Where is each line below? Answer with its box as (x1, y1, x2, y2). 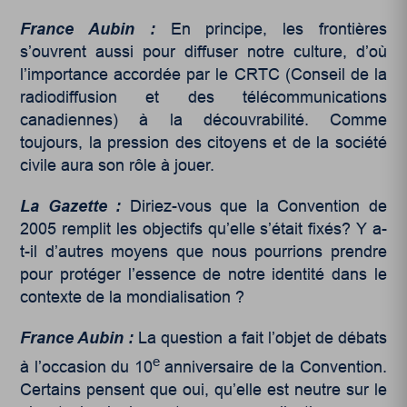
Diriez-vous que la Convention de (129, 197, 387, 216)
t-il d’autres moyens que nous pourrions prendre (20, 243, 387, 262)
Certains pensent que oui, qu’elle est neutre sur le (20, 381, 387, 400)
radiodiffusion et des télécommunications (20, 88, 387, 107)
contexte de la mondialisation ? (20, 288, 245, 307)
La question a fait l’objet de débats (138, 329, 387, 348)
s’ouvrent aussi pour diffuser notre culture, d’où (20, 43, 387, 62)
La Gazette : (20, 197, 130, 216)
